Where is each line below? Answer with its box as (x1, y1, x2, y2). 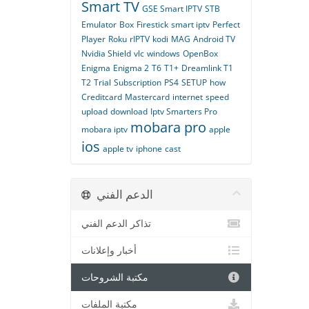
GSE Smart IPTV (142, 3, 202, 14)
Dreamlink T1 (181, 62, 233, 74)
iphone (136, 143, 162, 154)
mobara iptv (81, 123, 128, 135)
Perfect (212, 19, 240, 30)
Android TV (193, 33, 235, 45)
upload (81, 106, 108, 117)
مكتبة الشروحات (81, 271, 148, 283)
